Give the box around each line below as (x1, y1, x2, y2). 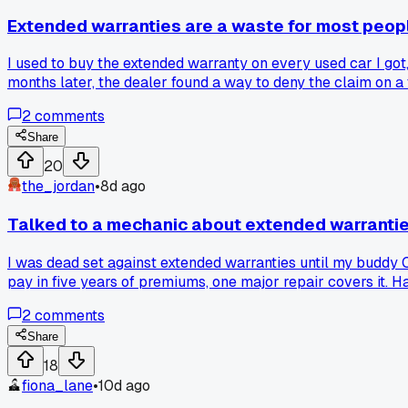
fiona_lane (22, 375, 93, 395)
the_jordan (22, 177, 95, 197)
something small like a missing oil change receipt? (7, 92, 346, 112)
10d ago (98, 375, 150, 395)
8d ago (100, 177, 146, 197)
